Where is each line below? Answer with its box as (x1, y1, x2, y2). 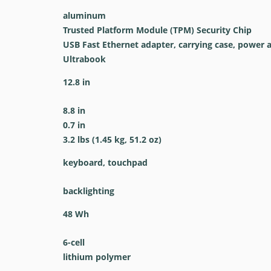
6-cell (62, 237, 85, 248)
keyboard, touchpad (62, 157, 148, 168)
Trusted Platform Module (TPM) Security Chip (62, 24, 252, 36)
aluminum (62, 10, 106, 21)
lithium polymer (62, 251, 131, 263)
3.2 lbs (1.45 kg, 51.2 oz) (62, 134, 162, 145)
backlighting (62, 185, 114, 197)
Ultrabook (62, 53, 106, 65)
